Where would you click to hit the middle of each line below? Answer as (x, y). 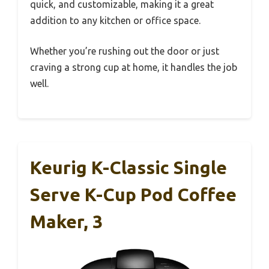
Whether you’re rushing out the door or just (125, 51)
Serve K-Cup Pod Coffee (133, 195)
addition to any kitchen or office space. (115, 21)
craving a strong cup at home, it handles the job (134, 68)
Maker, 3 (66, 222)
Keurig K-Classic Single (128, 168)
